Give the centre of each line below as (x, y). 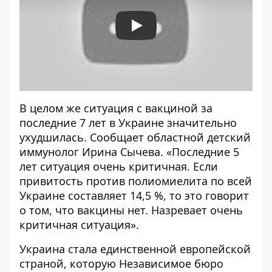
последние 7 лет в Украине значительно (128, 123)
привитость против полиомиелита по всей (136, 181)
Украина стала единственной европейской (135, 249)
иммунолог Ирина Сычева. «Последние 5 (129, 152)
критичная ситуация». (79, 225)
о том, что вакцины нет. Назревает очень (131, 210)
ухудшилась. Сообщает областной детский (135, 138)
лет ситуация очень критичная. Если (119, 167)
